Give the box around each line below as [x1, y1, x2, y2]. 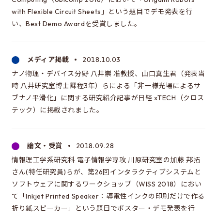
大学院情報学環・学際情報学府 [64, 22, 143, 29]
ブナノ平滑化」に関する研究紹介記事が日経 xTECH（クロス [12, 93, 204, 102]
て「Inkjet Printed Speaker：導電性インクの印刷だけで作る [12, 192, 205, 201]
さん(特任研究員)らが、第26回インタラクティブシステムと [12, 168, 201, 176]
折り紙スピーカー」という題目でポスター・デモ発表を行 [12, 204, 195, 213]
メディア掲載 [27, 55, 69, 64]
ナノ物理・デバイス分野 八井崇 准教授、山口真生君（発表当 [12, 69, 205, 78]
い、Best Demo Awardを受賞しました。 [12, 19, 141, 28]
